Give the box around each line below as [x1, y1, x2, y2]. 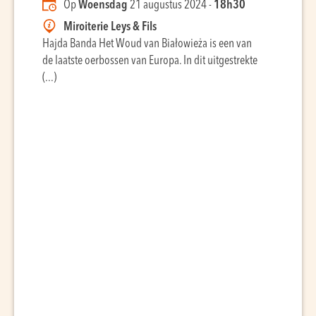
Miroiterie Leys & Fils [63, 21, 157, 33]
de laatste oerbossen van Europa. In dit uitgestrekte [42, 55, 257, 67]
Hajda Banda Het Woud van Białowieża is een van [42, 38, 252, 50]
